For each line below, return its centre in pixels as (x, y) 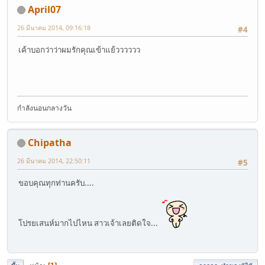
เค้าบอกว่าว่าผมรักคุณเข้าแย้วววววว (79, 49)
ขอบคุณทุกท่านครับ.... (56, 182)
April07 (44, 9)
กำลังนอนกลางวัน (44, 108)
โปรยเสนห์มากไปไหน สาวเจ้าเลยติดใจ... (90, 223)
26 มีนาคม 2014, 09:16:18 (54, 27)
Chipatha (50, 142)
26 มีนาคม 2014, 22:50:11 (54, 160)
